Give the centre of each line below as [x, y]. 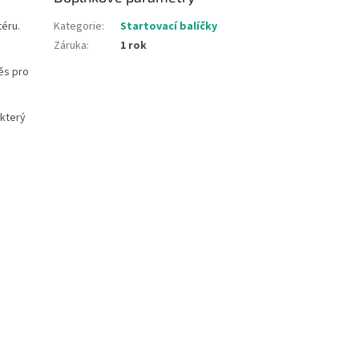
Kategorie [78, 27]
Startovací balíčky [169, 27]
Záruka [71, 46]
